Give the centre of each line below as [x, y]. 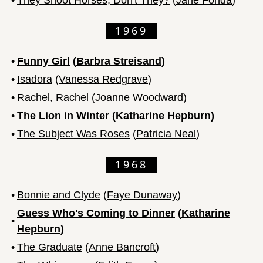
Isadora [35, 79]
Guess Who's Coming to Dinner [96, 213]
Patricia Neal [166, 134]
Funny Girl [43, 61]
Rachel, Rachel [53, 97]
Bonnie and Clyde [59, 195]
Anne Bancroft [122, 247]
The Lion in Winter [63, 115]
